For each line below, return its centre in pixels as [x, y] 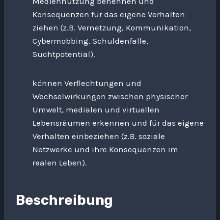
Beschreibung [64, 200]
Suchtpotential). [64, 54]
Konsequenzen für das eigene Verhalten [109, 14]
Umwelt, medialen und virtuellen [96, 110]
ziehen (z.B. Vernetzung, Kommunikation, [112, 27]
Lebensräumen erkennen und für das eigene [118, 123]
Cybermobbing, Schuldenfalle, [90, 41]
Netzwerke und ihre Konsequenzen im [105, 149]
